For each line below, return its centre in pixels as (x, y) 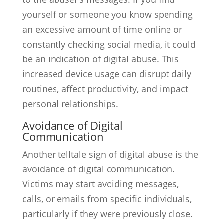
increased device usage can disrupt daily (107, 74)
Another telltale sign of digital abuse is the (110, 154)
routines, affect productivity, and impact (105, 89)
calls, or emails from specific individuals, (107, 199)
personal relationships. (70, 104)
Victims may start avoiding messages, (100, 184)
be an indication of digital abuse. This (100, 59)
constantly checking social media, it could (109, 44)
